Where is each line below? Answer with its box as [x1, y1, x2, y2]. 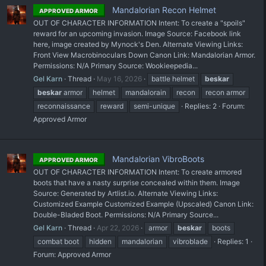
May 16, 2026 [97, 74, 142, 84]
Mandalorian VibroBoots [110, 154, 204, 164]
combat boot [37, 237, 79, 246]
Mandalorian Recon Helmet [110, 5, 216, 15]
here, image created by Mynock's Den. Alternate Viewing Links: [33, 40, 243, 49]
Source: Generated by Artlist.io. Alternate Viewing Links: [33, 189, 218, 198]
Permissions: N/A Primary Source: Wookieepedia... [33, 61, 198, 71]
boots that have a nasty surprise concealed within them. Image [33, 178, 240, 188]
